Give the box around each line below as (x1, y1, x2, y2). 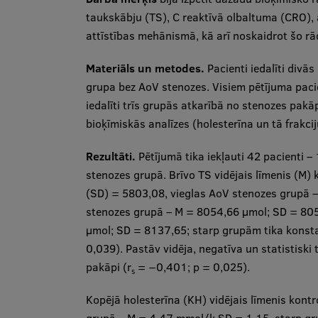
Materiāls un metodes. (85, 60, 204, 76)
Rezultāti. (85, 148, 136, 164)
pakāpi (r (85, 259, 131, 275)
